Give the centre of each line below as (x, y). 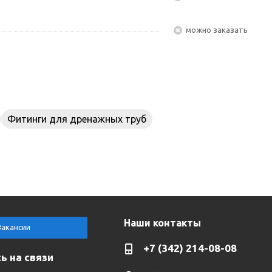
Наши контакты (162, 223)
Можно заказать (219, 30)
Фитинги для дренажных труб (77, 119)
